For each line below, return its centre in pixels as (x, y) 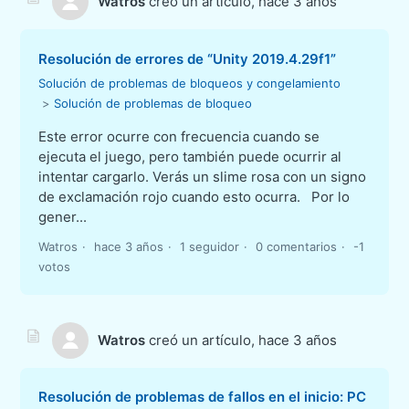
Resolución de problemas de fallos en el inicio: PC (203, 397)
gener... (63, 216)
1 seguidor (210, 246)
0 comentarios (297, 246)
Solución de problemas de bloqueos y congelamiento (190, 83)
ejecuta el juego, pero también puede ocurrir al (190, 156)
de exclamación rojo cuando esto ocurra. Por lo (194, 196)
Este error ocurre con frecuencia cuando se (179, 136)
